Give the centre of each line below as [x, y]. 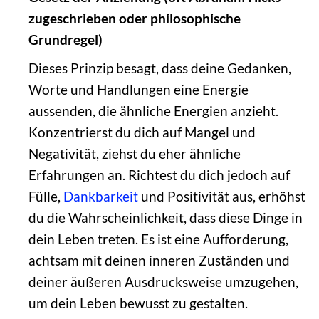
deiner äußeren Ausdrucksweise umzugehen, [163, 281]
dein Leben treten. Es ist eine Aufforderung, [158, 239]
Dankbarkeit [100, 196]
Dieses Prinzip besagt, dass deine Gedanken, [159, 68]
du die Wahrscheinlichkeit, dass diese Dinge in [165, 217]
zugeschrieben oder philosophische [134, 18]
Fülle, [46, 196]
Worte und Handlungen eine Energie [138, 89]
